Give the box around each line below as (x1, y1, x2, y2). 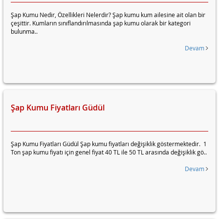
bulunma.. (11, 27, 38, 35)
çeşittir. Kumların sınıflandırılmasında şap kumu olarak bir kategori (11, 19, 191, 27)
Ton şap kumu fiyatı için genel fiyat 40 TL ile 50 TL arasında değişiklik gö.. (11, 148, 207, 156)
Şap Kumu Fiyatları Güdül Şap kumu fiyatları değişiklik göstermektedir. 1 (11, 140, 207, 148)
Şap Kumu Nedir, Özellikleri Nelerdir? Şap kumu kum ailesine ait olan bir (11, 11, 205, 19)
